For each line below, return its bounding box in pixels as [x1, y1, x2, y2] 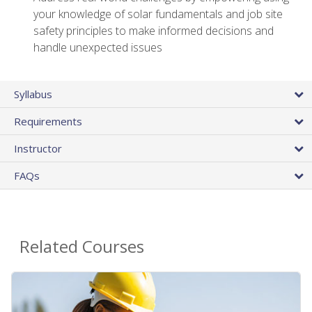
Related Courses [19, 235, 144, 258]
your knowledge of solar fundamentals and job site [33, 6, 283, 22]
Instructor [14, 141, 62, 156]
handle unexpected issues [33, 39, 162, 55]
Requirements [14, 114, 82, 129]
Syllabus [14, 87, 52, 102]
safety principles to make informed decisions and [33, 22, 274, 38]
